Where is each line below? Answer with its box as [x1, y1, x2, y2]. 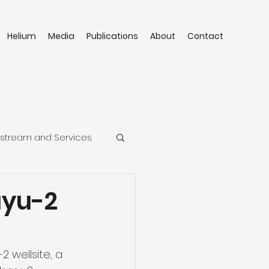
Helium [7, 30, 36, 42]
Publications [86, 30, 138, 42]
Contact [187, 30, 223, 42]
